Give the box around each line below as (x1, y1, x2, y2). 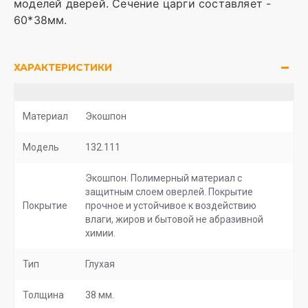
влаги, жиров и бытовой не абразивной (85, 214, 263, 225)
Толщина (23, 289, 64, 300)
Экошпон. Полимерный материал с (85, 173, 242, 184)
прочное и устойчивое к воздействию (85, 200, 256, 211)
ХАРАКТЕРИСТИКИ (14, 61, 112, 74)
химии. (85, 228, 115, 239)
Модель (23, 142, 59, 153)
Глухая (85, 258, 115, 269)
